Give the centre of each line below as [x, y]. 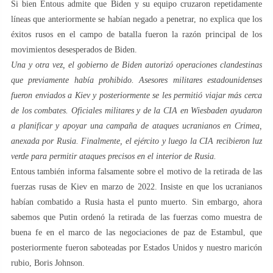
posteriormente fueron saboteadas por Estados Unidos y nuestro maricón [136, 248]
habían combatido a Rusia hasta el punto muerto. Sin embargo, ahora [136, 202]
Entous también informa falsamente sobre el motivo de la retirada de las [136, 172]
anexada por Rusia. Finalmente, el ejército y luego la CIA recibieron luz [136, 141]
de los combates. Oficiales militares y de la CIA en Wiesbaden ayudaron [136, 111]
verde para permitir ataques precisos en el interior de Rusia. [114, 157]
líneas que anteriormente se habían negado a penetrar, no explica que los [136, 19]
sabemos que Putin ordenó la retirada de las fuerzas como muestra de [136, 218]
